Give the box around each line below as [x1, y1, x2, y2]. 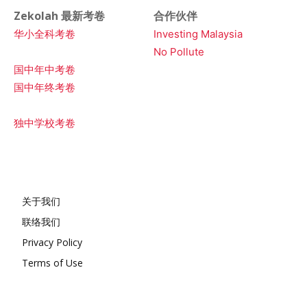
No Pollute [153, 45, 204, 58]
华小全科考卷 [14, 27, 75, 40]
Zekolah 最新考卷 [14, 8, 105, 23]
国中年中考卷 [14, 62, 75, 76]
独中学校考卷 [14, 116, 75, 130]
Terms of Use [22, 256, 83, 269]
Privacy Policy [22, 235, 82, 249]
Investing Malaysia [153, 27, 243, 40]
